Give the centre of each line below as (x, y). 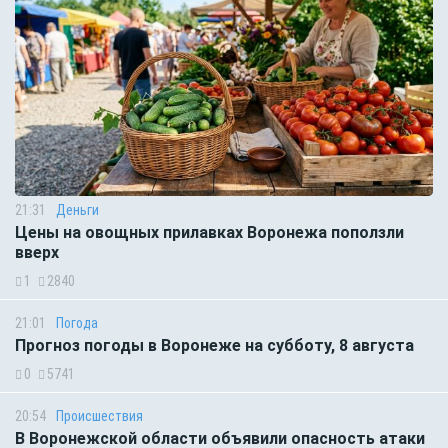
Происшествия (99, 415)
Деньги (77, 209)
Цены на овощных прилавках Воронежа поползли (209, 232)
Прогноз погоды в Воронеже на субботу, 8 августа (214, 345)
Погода (77, 322)
